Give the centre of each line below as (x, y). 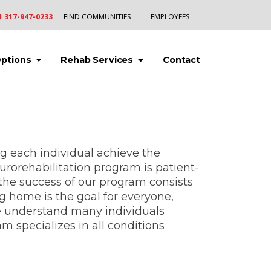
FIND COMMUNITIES (97, 17)
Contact (181, 60)
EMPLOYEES (170, 17)
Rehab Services (98, 60)
